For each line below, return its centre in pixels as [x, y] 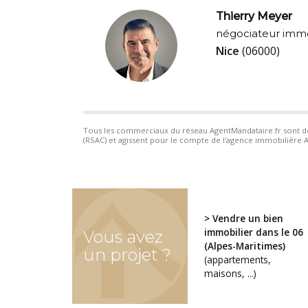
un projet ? [127, 254]
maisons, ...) [230, 273]
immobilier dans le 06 [253, 232]
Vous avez [123, 236]
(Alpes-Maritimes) [244, 245]
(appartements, [237, 259]
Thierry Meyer [254, 16]
